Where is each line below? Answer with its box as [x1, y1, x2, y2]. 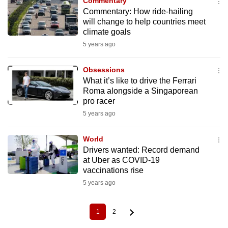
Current [97, 211, 119, 219]
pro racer [82, 97, 115, 105]
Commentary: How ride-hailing [82, 7, 193, 16]
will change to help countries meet [82, 17, 206, 26]
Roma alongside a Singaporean [82, 87, 198, 95]
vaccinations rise [82, 166, 144, 175]
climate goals [82, 27, 131, 36]
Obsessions [82, 66, 125, 74]
